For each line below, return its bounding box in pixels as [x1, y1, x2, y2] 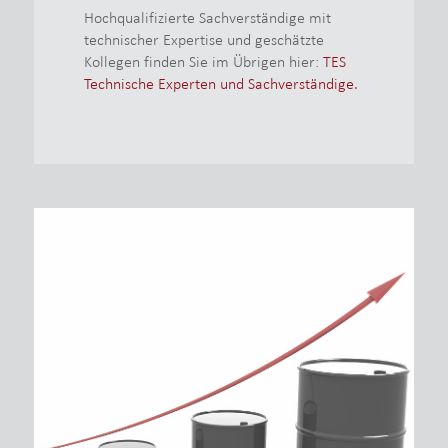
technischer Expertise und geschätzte [83, 30, 324, 48]
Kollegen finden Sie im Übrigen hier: [83, 52, 323, 70]
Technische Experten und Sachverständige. [83, 74, 358, 92]
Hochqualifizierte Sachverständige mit [83, 8, 331, 26]
